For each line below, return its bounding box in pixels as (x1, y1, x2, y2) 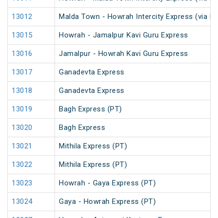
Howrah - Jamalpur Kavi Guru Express (59, 31, 188, 40)
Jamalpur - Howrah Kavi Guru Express (59, 49, 188, 58)
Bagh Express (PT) (59, 105, 122, 114)
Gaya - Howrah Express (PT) (59, 197, 156, 206)
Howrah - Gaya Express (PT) (59, 179, 156, 188)
